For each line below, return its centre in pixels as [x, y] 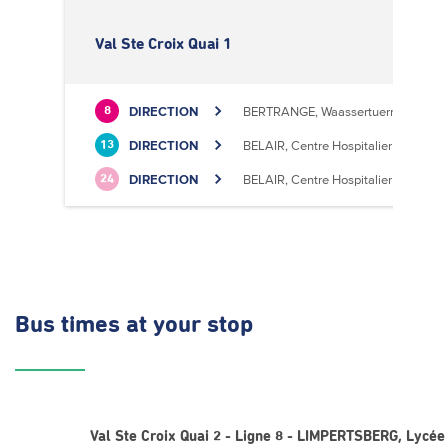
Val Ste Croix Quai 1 [163, 44]
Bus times [70, 325]
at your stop [189, 325]
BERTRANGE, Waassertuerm [322, 111]
